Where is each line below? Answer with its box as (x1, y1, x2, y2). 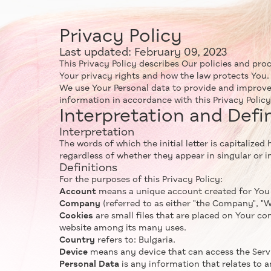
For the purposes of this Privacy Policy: (59, 175, 223, 184)
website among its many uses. (59, 224, 186, 232)
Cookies (59, 212, 93, 220)
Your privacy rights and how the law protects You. (59, 72, 269, 80)
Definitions (59, 163, 117, 174)
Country (59, 236, 95, 244)
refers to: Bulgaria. (95, 236, 175, 244)
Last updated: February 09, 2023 (59, 47, 227, 58)
